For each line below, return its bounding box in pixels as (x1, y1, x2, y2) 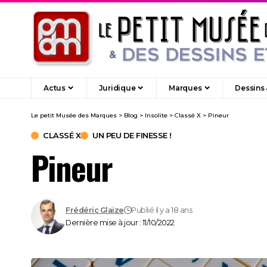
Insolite (145, 111, 167, 119)
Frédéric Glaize (66, 205, 124, 215)
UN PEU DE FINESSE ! (92, 130, 172, 140)
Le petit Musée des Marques (31, 111, 117, 119)
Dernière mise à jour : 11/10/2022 (66, 218, 175, 227)
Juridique (98, 83, 136, 92)
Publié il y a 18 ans (131, 205, 193, 215)
